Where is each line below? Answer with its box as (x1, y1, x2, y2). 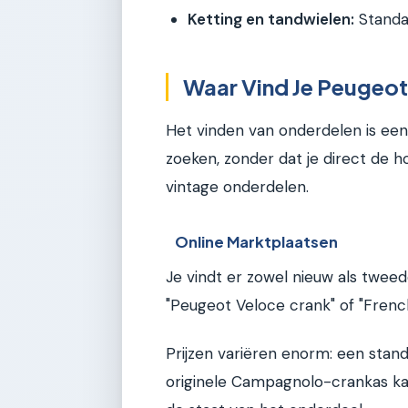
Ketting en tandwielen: (188, 8, 354, 29)
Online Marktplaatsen (175, 231, 339, 251)
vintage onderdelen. (166, 177, 309, 198)
